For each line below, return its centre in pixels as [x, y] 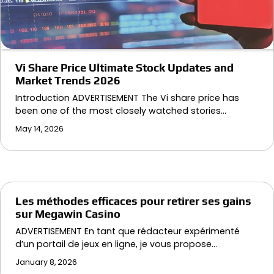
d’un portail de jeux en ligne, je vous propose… [116, 244]
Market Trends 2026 [68, 80]
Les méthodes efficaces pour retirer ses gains [133, 201]
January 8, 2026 [46, 262]
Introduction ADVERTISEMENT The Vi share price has [127, 98]
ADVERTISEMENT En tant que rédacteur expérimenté [128, 231]
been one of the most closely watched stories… [121, 111]
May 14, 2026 [39, 129]
